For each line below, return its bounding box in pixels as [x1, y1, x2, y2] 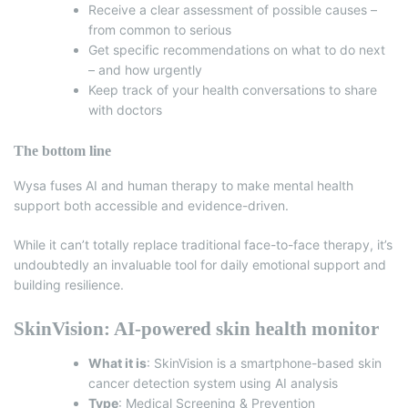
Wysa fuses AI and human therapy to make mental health [14, 177, 353, 193]
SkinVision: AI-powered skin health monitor [14, 317, 379, 340]
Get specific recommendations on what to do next [88, 41, 385, 57]
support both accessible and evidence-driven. [14, 197, 292, 213]
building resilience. [14, 276, 124, 292]
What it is [88, 354, 147, 371]
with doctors [88, 101, 162, 117]
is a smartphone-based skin [213, 354, 382, 371]
